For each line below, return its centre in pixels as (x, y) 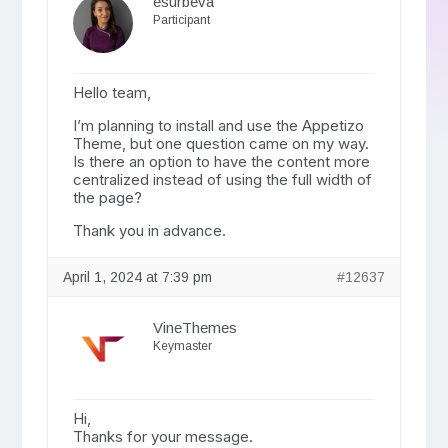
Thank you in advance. (149, 231)
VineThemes (194, 328)
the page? (107, 198)
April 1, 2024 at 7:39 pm (137, 277)
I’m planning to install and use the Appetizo (218, 126)
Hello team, (111, 93)
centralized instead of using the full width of (222, 180)
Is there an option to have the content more (221, 162)
